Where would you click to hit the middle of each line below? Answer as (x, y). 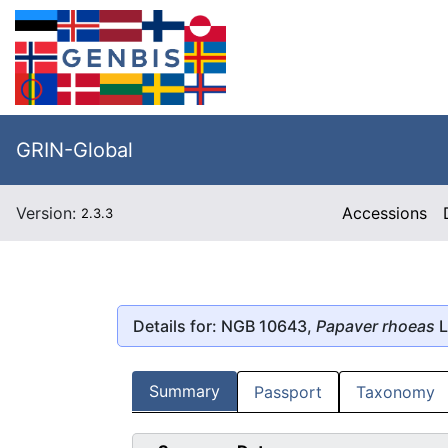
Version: (48, 213)
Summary (184, 391)
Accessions (385, 213)
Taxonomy (395, 392)
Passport (288, 392)
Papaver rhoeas (375, 325)
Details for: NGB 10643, (224, 325)
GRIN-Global (74, 150)
